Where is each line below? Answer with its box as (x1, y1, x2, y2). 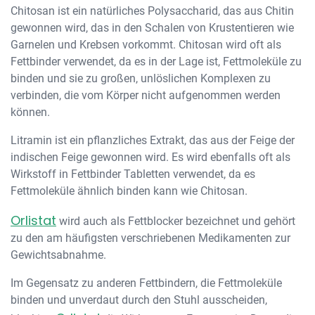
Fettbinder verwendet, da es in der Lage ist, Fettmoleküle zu (11, 55, 302, 68)
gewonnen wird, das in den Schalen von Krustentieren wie (11, 21, 294, 34)
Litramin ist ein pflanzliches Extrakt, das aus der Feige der (11, 134, 295, 147)
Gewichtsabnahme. (11, 248, 106, 262)
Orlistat (11, 212, 56, 229)
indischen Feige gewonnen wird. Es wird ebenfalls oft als (11, 150, 290, 164)
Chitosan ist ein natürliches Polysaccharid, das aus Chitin (11, 4, 294, 18)
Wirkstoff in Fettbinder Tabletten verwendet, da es (11, 167, 255, 181)
